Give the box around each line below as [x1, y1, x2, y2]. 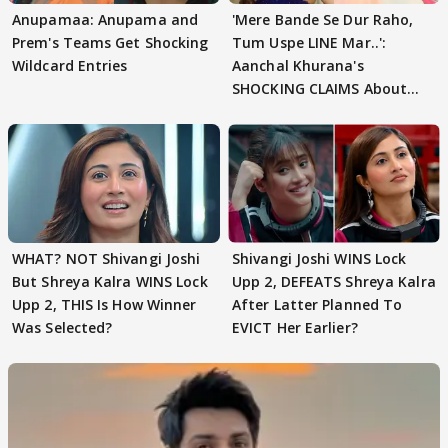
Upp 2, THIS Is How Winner [12, 295, 197, 314]
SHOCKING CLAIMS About [232, 78, 408, 98]
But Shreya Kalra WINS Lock [12, 272, 208, 291]
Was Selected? [12, 318, 113, 337]
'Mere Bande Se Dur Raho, [232, 9, 414, 29]
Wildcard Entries [12, 55, 128, 75]
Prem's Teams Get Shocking [12, 32, 209, 52]
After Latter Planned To [232, 295, 403, 314]
